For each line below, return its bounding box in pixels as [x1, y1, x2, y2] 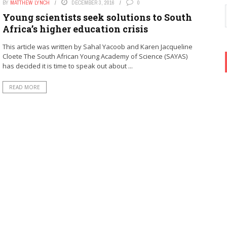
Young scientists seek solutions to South [2, 11, 192, 23]
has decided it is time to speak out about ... [2, 61, 133, 70]
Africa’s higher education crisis [2, 23, 148, 35]
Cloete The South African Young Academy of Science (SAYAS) [2, 52, 187, 61]
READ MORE [9, 84, 40, 91]
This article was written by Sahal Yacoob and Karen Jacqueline [2, 42, 193, 51]
